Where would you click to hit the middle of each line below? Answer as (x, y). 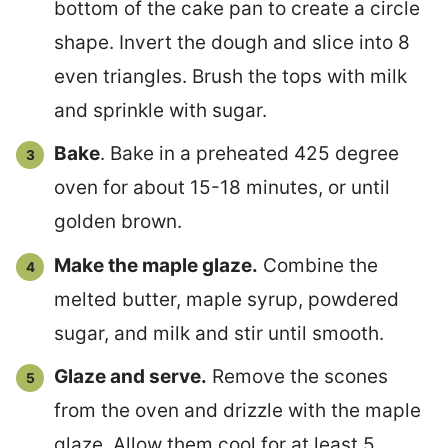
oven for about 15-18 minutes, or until (222, 188)
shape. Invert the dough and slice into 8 (232, 42)
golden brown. (118, 222)
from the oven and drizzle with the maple (237, 411)
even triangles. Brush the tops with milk (230, 76)
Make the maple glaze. (156, 265)
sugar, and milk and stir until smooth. (219, 333)
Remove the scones (297, 377)
